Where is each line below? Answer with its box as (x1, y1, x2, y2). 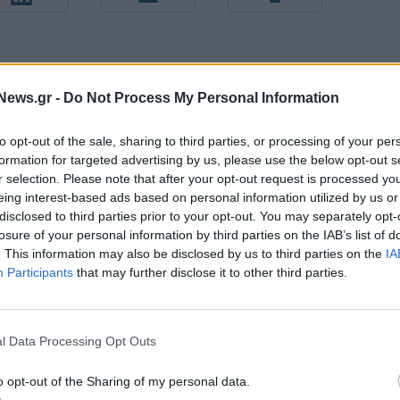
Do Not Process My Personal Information (63, 89, 339, 105)
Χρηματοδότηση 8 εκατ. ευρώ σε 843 (175, 366, 397, 382)
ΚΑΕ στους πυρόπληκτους (35, 296, 186, 312)
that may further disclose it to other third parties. (73, 264, 347, 279)
